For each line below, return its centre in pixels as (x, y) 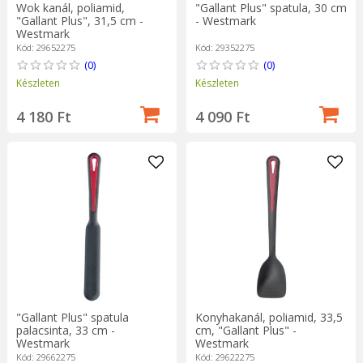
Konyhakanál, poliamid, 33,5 (269, 317)
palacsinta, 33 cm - (65, 330)
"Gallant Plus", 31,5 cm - (79, 20)
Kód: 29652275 (45, 47)
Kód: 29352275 (224, 47)
